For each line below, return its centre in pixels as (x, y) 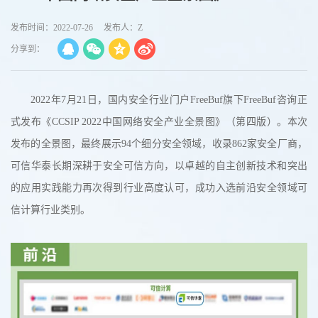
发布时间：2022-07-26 (52, 28)
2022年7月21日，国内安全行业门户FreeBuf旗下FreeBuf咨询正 (169, 100)
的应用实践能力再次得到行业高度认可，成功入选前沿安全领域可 (159, 188)
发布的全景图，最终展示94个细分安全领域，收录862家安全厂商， (159, 144)
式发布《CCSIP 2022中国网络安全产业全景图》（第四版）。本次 (159, 122)
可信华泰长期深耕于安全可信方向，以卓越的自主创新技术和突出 (159, 166)
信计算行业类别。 (50, 210)
